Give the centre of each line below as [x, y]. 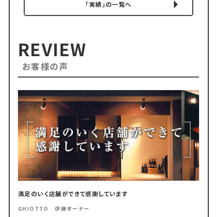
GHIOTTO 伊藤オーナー [54, 208]
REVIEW [52, 49]
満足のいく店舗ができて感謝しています [73, 194]
